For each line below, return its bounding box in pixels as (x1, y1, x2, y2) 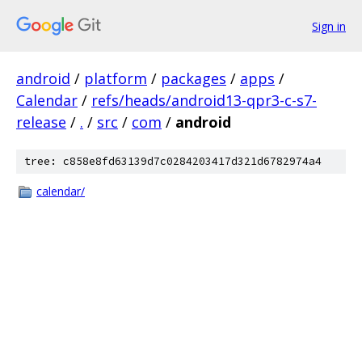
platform (84, 69, 147, 88)
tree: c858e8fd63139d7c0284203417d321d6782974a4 (24, 154, 322, 168)
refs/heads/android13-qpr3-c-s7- (91, 90, 317, 110)
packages (161, 69, 226, 88)
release (16, 112, 66, 132)
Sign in (312, 18, 346, 34)
